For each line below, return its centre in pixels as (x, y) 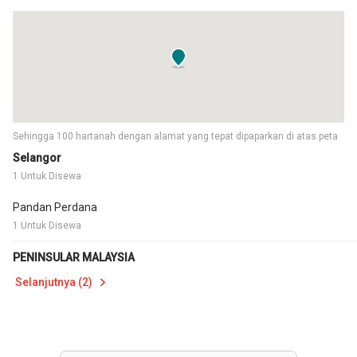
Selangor (37, 158)
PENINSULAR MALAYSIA (74, 257)
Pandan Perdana (55, 207)
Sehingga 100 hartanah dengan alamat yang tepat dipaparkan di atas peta (175, 136)
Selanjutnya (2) (54, 282)
